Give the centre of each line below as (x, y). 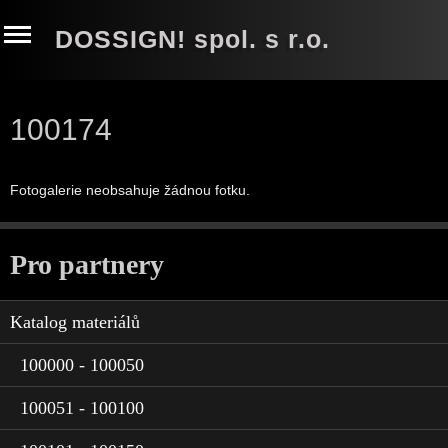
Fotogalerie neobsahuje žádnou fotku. (130, 190)
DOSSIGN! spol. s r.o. (192, 39)
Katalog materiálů (75, 322)
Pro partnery (87, 264)
